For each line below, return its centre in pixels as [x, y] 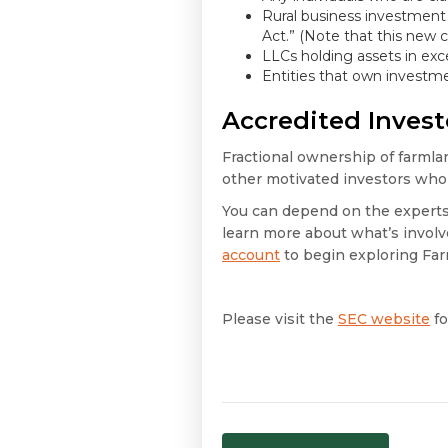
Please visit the [280, 319]
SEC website [384, 319]
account [251, 255]
